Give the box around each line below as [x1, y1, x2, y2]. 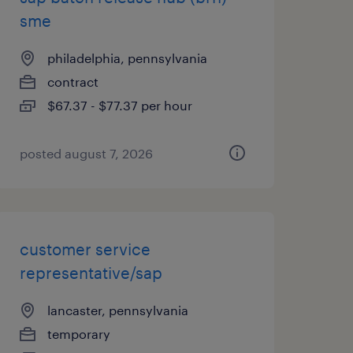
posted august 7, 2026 [19, 146, 153, 161]
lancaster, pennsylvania [46, 303, 188, 318]
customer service [19, 240, 150, 258]
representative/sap [19, 263, 162, 282]
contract [46, 74, 98, 89]
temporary [46, 326, 110, 341]
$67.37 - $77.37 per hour [46, 98, 192, 113]
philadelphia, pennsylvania [46, 50, 207, 65]
